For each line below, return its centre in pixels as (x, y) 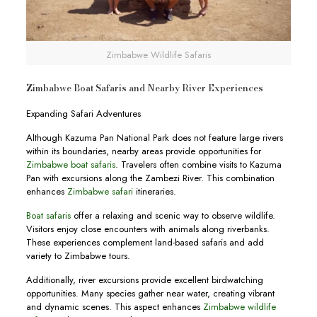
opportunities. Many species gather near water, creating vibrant (150, 293)
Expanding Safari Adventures (83, 113)
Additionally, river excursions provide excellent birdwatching (144, 279)
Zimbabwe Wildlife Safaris (158, 54)
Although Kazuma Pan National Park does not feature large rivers (154, 137)
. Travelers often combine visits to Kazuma (198, 164)
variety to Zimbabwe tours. (78, 255)
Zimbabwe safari (100, 191)
